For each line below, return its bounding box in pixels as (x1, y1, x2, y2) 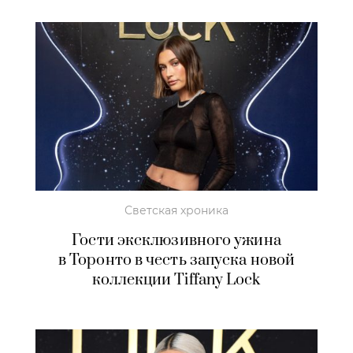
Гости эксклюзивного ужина (72, 231, 281, 251)
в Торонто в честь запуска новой (58, 251, 295, 271)
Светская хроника (124, 203, 229, 218)
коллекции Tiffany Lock (92, 270, 261, 291)
